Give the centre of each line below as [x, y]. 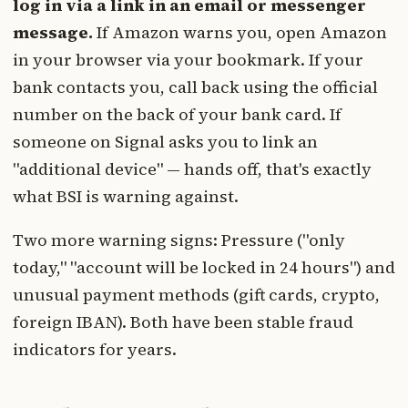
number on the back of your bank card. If [177, 114]
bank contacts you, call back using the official [195, 87]
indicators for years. [95, 349]
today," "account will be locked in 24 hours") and [204, 267]
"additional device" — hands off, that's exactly [192, 168]
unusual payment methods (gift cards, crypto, [196, 294]
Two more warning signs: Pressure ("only [179, 240]
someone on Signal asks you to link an [165, 141]
